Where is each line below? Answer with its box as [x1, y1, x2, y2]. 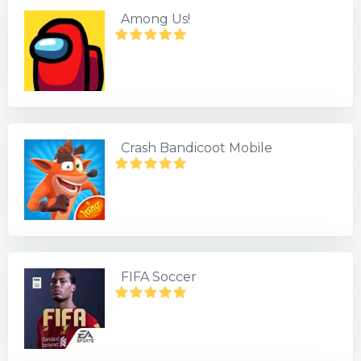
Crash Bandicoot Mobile [121, 140, 272, 156]
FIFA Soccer [121, 269, 197, 284]
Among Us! [121, 11, 190, 27]
